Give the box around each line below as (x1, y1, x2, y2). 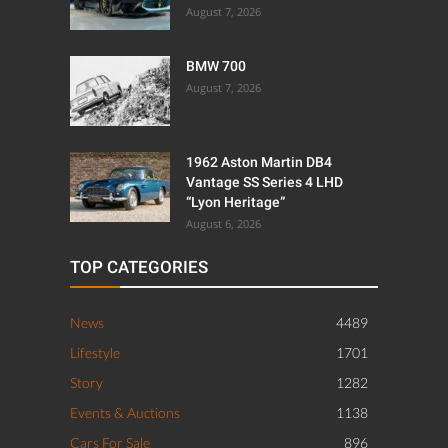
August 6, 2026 (186, 215, 261, 231)
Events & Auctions (70, 403, 180, 421)
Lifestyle (70, 343, 120, 361)
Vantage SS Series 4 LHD (186, 173, 343, 190)
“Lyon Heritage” (186, 193, 285, 210)
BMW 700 (186, 57, 246, 74)
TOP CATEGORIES (70, 256, 208, 277)
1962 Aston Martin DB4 (186, 153, 332, 170)
